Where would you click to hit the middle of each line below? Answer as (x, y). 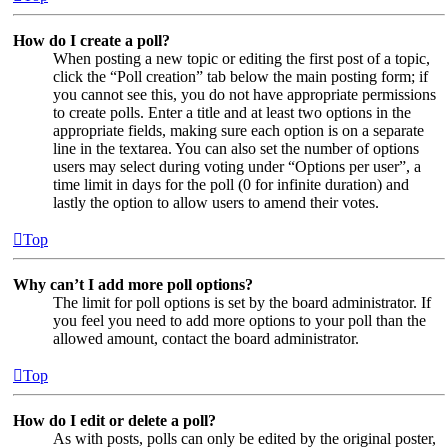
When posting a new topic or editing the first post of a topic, (241, 58)
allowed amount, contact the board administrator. (206, 338)
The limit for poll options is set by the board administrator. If (242, 302)
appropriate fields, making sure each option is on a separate (238, 130)
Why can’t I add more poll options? (133, 284)
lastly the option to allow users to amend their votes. (216, 202)
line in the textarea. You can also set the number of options (236, 148)
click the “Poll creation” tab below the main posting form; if (240, 76)
